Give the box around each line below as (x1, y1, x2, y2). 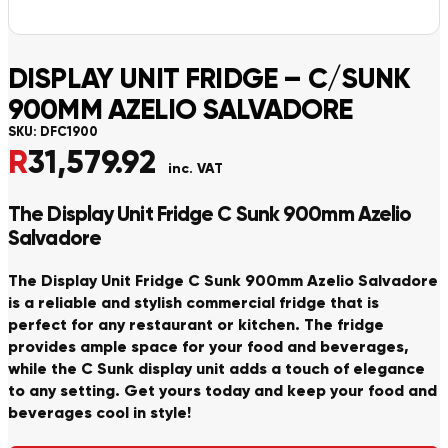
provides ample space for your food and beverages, (8, 337, 409, 357)
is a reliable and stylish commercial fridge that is (8, 293, 379, 313)
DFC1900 (40, 124, 98, 140)
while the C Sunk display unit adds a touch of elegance (8, 359, 425, 379)
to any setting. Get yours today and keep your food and (8, 381, 437, 401)
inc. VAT (168, 160, 223, 177)
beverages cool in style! (8, 403, 191, 423)
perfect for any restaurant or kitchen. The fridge (8, 315, 384, 335)
